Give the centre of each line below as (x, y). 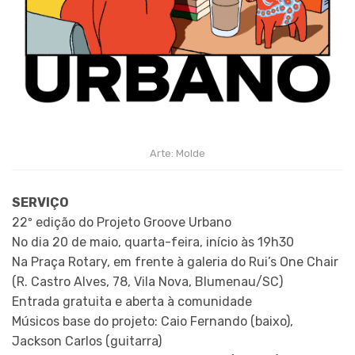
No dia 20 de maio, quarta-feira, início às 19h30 (153, 242)
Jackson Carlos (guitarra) (87, 342)
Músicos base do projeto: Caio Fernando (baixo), (153, 322)
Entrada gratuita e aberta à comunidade (132, 302)
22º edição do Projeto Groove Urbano (122, 223)
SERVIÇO (40, 203)
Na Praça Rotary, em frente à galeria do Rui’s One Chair (175, 262)
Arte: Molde (177, 153)
